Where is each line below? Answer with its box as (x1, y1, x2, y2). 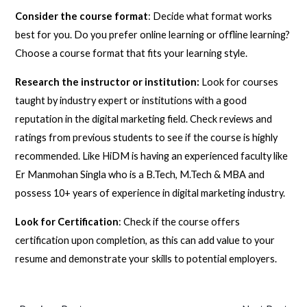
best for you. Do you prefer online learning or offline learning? (15, 29, 291, 41)
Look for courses (199, 76, 279, 88)
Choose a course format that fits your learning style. (15, 47, 248, 60)
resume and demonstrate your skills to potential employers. (15, 252, 278, 265)
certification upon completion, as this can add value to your (15, 234, 275, 246)
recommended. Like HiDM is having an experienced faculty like (15, 150, 288, 162)
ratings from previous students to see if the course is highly (15, 132, 278, 144)
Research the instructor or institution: (15, 76, 200, 88)
